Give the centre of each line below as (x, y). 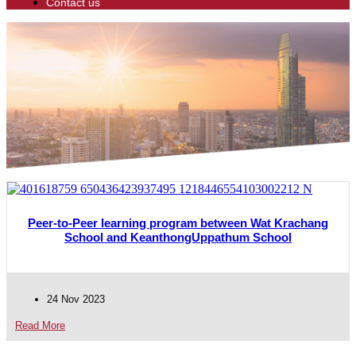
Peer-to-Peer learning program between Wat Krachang (178, 223)
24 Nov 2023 (76, 299)
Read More (40, 325)
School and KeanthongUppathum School (178, 237)
